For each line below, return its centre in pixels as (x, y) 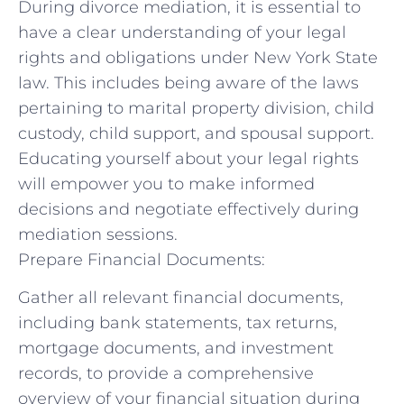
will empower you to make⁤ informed (166, 184)
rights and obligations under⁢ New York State (198, 57)
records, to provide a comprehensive (166, 374)
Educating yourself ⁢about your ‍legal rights (188, 158)
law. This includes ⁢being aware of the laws (188, 83)
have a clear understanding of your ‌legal (182, 32)
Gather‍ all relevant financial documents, (181, 298)
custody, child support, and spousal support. (196, 133)
